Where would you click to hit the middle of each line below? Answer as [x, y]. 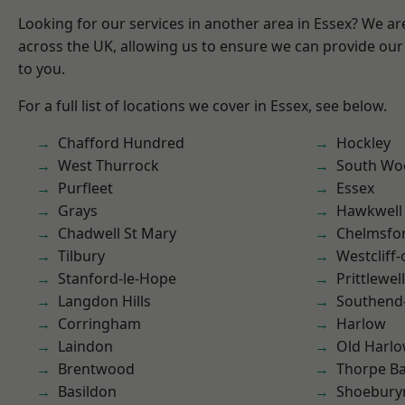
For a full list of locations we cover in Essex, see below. [202, 106]
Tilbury [81, 256]
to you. [42, 69]
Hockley [363, 143]
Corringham [99, 324]
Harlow [361, 324]
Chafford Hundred [121, 143]
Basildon [87, 391]
